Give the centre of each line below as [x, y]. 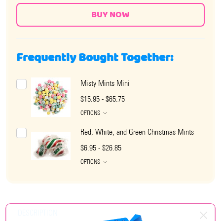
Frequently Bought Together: [95, 58]
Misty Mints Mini [105, 83]
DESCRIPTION [38, 213]
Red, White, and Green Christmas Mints [137, 132]
